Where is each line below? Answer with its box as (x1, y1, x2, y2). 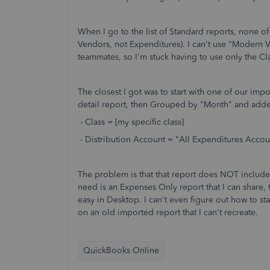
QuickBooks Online (83, 245, 159, 256)
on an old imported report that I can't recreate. (78, 207, 258, 218)
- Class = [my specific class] (78, 117, 184, 127)
